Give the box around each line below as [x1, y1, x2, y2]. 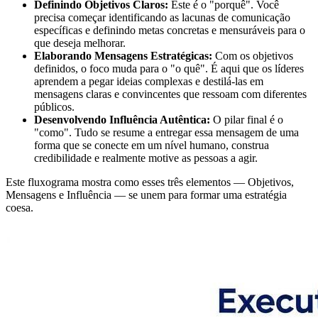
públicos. [34, 101, 75, 114]
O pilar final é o [210, 114, 283, 126]
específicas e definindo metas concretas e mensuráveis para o [34, 24, 305, 37]
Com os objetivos [212, 50, 293, 62]
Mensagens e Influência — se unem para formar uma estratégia [6, 189, 287, 202]
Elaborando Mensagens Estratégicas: [34, 50, 212, 62]
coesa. [6, 202, 33, 214]
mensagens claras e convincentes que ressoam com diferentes [34, 88, 307, 101]
